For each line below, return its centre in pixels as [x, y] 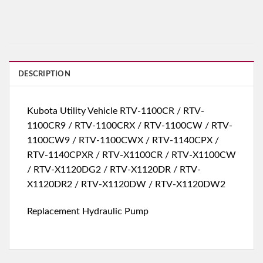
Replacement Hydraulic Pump [88, 211]
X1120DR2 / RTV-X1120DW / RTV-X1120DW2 [126, 185]
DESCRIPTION [44, 74]
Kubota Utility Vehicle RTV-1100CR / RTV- [116, 111]
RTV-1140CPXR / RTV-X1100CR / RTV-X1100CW [131, 155]
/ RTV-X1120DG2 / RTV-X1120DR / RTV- [114, 170]
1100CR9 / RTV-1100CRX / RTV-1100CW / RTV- [130, 126]
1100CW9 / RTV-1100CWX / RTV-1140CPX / [123, 141]
